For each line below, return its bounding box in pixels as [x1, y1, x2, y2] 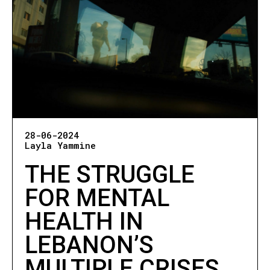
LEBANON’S [24, 231, 154, 260]
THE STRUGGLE [24, 160, 195, 189]
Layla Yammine [24, 139, 96, 152]
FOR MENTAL [24, 184, 169, 213]
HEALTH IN [24, 207, 143, 236]
